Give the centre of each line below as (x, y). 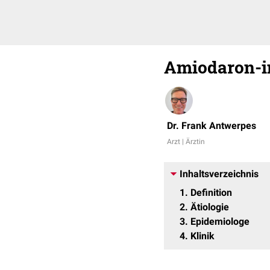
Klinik (202, 236)
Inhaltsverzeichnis (219, 174)
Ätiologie (210, 207)
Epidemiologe (220, 221)
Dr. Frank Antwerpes (212, 126)
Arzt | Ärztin (186, 142)
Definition (211, 193)
